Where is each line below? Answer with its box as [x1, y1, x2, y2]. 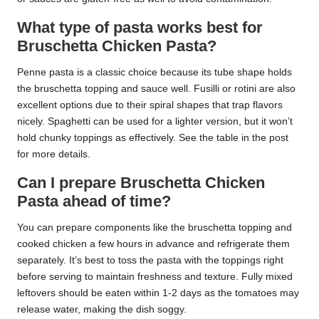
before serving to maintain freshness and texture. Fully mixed [17, 271, 293, 282]
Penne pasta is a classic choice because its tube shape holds [17, 66, 292, 78]
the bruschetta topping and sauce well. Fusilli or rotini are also [17, 83, 296, 94]
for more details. [17, 148, 90, 159]
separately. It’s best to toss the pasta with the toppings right [17, 254, 283, 266]
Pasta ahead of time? [17, 192, 171, 210]
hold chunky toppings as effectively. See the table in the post [17, 132, 288, 143]
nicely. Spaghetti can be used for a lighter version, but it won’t [17, 115, 293, 127]
